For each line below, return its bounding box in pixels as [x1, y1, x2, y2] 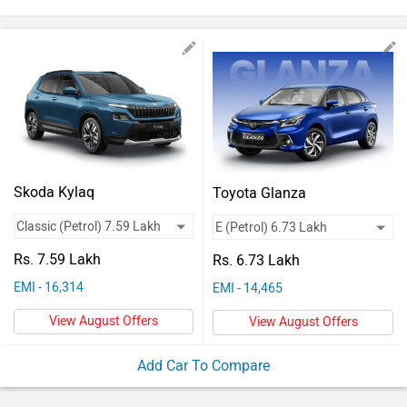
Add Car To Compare [137, 356, 270, 374]
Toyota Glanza [213, 184, 306, 202]
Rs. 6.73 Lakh [213, 251, 300, 269]
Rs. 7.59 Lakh [14, 251, 101, 268]
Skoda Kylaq [14, 184, 94, 201]
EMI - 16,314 [14, 280, 84, 295]
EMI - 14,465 [213, 280, 283, 296]
